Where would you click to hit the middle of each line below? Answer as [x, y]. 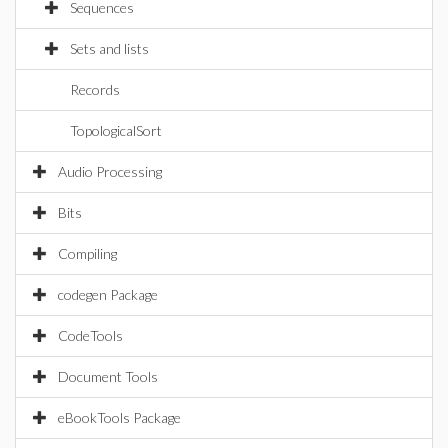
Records [95, 89]
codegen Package [108, 294]
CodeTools [90, 335]
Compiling [87, 253]
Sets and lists [109, 48]
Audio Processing [110, 171]
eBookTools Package [119, 417]
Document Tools [108, 376]
